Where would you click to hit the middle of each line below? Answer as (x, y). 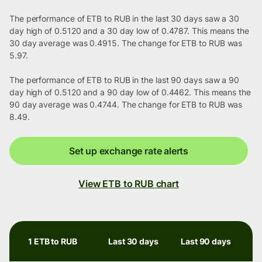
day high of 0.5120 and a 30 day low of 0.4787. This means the (129, 31)
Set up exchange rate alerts (129, 151)
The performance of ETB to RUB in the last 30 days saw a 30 (125, 19)
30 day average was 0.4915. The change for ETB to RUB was (126, 43)
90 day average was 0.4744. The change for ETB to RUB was (126, 105)
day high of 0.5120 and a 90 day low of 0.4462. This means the (130, 92)
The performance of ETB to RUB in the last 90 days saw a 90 (125, 80)
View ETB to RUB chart (129, 184)
